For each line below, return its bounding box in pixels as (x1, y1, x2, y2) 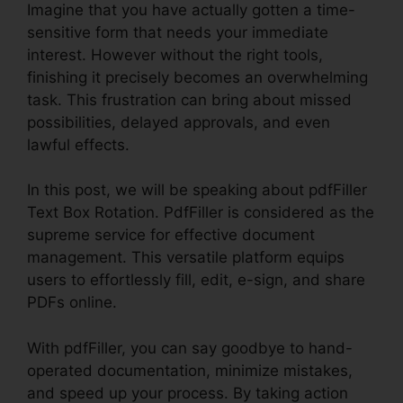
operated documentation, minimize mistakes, (27, 361, 353, 380)
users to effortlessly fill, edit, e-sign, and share (27, 271, 365, 290)
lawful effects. (27, 135, 130, 154)
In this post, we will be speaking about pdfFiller (27, 181, 367, 200)
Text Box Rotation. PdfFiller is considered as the (27, 203, 374, 222)
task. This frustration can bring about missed (27, 90, 352, 109)
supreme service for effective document (27, 226, 315, 245)
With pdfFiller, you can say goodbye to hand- (27, 338, 353, 357)
